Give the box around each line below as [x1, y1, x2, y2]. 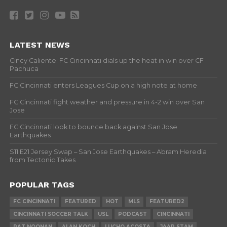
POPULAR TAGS [9, 180, 74, 190]
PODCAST [118, 211, 147, 218]
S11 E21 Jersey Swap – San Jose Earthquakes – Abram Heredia [9, 148, 207, 156]
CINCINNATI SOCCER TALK [13, 211, 88, 218]
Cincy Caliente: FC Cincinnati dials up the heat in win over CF [9, 57, 204, 65]
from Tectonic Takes [9, 156, 75, 164]
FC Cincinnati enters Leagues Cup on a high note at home [9, 82, 197, 90]
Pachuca [9, 65, 39, 73]
